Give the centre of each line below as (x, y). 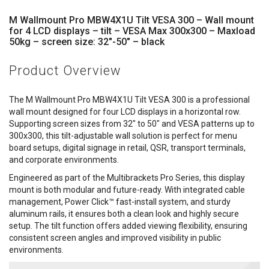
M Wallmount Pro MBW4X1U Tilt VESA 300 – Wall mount (131, 20)
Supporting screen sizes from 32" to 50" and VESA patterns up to (132, 123)
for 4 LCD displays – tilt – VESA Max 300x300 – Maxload (132, 31)
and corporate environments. (64, 159)
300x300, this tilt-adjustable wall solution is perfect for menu (123, 135)
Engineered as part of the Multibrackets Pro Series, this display (127, 177)
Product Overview (65, 70)
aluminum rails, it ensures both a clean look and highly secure (124, 213)
